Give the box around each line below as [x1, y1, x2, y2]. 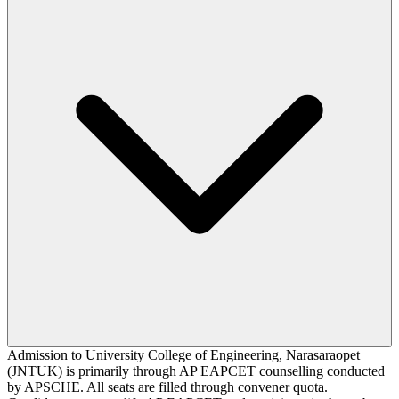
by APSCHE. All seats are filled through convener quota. [7, 379, 328, 395]
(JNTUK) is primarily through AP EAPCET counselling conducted [7, 362, 385, 379]
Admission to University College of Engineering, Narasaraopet [7, 346, 360, 362]
